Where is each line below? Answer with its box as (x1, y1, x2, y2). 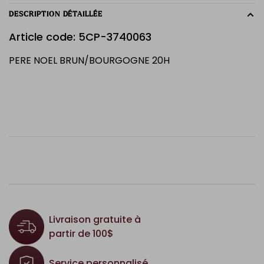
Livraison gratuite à (49, 213, 141, 226)
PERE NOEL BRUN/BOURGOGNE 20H (9, 54, 170, 67)
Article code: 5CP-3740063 (9, 29, 151, 44)
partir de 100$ (49, 227, 114, 240)
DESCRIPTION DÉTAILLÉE (9, 11, 103, 18)
